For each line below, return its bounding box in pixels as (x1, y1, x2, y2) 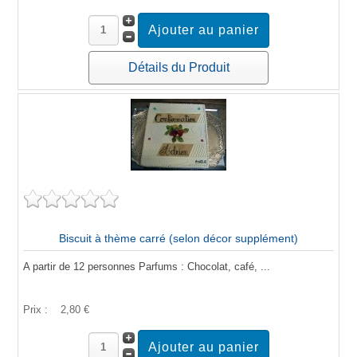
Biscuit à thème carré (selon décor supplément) (59, 231, 298, 245)
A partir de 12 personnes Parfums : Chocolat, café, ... (23, 260, 270, 273)
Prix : (23, 303, 51, 316)
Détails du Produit (127, 60, 229, 74)
